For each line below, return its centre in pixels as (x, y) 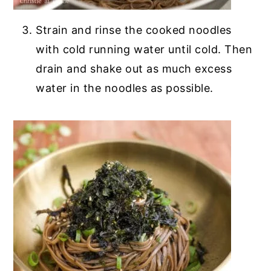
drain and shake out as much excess (134, 69)
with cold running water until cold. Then (144, 50)
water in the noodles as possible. (125, 88)
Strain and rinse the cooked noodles (134, 30)
